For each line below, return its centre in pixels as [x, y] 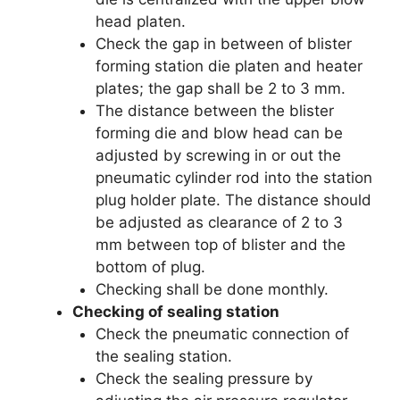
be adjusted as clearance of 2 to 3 [219, 222]
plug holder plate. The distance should [233, 200]
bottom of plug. [150, 267]
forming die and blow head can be [219, 133]
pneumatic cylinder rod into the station [233, 178]
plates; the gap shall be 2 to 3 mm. [220, 88]
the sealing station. [163, 356]
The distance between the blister [214, 111]
